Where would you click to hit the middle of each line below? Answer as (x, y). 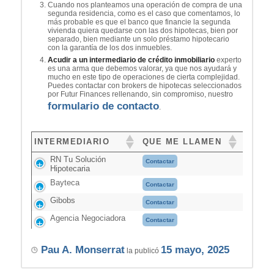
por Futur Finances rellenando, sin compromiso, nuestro (140, 94)
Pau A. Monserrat (83, 250)
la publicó (143, 250)
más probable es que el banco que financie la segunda (139, 22)
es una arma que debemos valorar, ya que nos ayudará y (142, 68)
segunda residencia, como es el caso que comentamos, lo (144, 13)
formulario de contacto (103, 106)
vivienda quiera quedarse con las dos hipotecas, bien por (143, 30)
